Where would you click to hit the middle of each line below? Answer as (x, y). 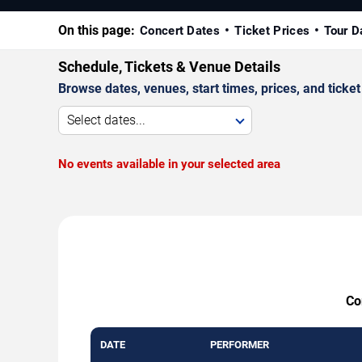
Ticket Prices (272, 31)
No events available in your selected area (169, 164)
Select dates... (106, 120)
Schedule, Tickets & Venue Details (169, 67)
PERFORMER (240, 345)
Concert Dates (180, 31)
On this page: (97, 31)
